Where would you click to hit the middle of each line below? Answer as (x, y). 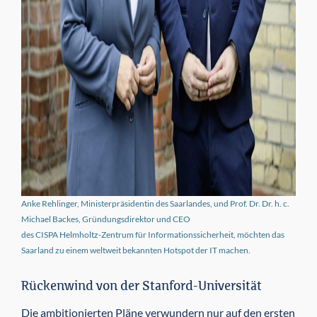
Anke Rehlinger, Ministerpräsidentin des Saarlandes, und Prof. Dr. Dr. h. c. (155, 204)
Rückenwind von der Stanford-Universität (142, 287)
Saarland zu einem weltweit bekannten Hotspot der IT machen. (136, 250)
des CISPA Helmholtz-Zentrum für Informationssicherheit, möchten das (153, 235)
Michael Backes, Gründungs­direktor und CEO (106, 219)
